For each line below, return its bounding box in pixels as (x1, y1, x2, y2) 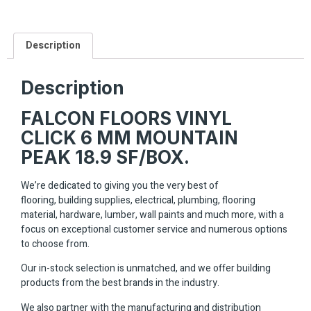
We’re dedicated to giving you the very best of (21, 178, 219, 194)
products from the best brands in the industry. (21, 276, 219, 291)
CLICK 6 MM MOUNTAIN (21, 127, 238, 149)
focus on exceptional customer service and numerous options (21, 222, 287, 237)
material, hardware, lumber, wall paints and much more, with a (21, 208, 284, 223)
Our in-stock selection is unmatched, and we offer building (21, 261, 271, 276)
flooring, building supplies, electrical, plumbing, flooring (21, 193, 255, 208)
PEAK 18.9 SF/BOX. (21, 146, 190, 169)
